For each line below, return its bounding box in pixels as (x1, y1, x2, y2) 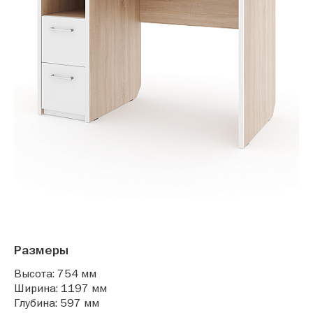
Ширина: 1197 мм (14, 281, 107, 296)
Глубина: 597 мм (14, 296, 99, 310)
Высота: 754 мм (14, 266, 96, 281)
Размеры (14, 242, 68, 259)
